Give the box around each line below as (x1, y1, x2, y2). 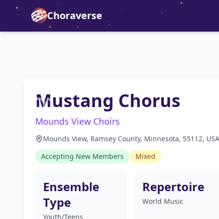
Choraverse (47, 9, 102, 22)
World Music (142, 197, 183, 206)
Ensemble (43, 178, 99, 195)
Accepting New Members (41, 152, 124, 161)
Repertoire (142, 178, 204, 195)
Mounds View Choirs (35, 115, 120, 127)
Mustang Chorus (35, 88, 180, 112)
